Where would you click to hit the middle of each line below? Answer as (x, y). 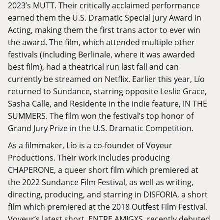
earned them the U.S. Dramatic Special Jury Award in (105, 18)
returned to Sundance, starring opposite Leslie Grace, (107, 91)
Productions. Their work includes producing (89, 158)
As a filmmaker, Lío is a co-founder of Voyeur (90, 145)
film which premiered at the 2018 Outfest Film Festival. (108, 207)
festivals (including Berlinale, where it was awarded (101, 55)
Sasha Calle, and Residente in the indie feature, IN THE (108, 104)
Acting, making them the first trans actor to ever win (104, 30)
